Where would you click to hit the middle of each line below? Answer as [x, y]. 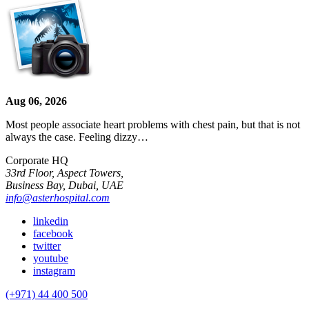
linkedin [51, 221]
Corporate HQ [37, 161]
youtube [51, 259]
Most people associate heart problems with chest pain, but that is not [153, 125]
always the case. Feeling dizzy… [77, 137]
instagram [54, 271]
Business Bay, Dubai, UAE [64, 186]
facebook [53, 234]
